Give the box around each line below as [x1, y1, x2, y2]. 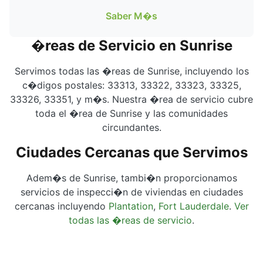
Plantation [108, 200, 153, 212]
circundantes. [102, 122, 161, 133]
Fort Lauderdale [158, 200, 229, 212]
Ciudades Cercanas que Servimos [15, 144, 248, 161]
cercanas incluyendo [14, 200, 109, 212]
